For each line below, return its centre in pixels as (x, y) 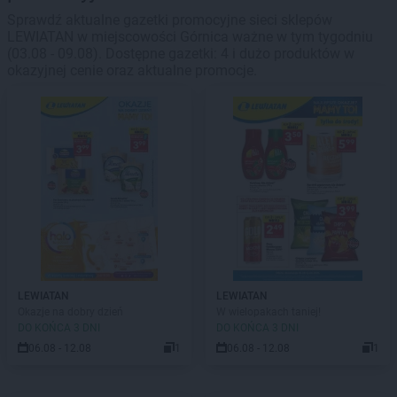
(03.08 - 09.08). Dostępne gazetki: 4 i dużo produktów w (181, 54)
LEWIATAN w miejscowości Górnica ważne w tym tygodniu (190, 37)
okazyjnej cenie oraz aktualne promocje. (132, 70)
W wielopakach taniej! (269, 312)
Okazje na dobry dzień (70, 312)
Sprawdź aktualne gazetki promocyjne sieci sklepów (170, 20)
